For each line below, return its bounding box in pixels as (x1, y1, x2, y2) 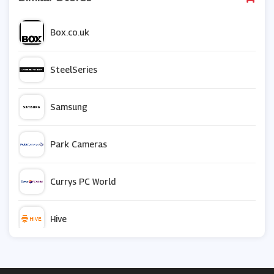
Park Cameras (50, 139, 107, 149)
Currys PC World (50, 176, 116, 187)
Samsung (50, 102, 87, 112)
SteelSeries (50, 64, 97, 75)
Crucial (50, 251, 78, 261)
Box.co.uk (50, 27, 89, 37)
